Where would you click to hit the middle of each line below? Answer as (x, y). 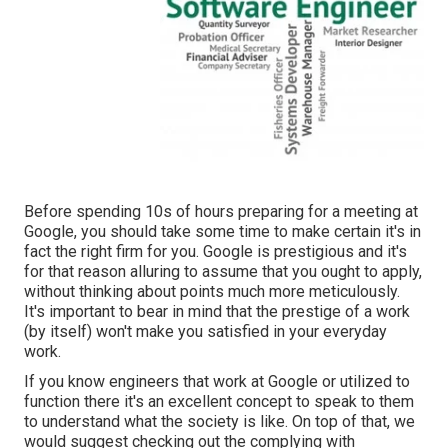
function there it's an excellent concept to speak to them (219, 402)
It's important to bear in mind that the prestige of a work (217, 312)
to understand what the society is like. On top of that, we (219, 422)
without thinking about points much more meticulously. (212, 292)
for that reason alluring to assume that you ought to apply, (223, 272)
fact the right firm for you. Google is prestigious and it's (215, 252)
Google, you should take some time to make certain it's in (222, 232)
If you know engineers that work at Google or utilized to (217, 382)
